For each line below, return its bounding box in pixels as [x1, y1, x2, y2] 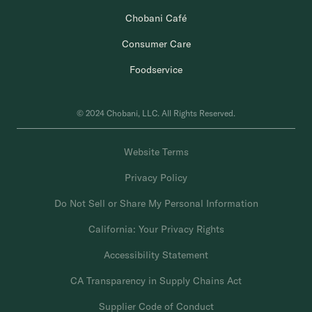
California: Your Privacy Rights [88, 223, 224, 235]
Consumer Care [121, 38, 191, 50]
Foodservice [130, 63, 182, 76]
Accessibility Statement [104, 249, 208, 261]
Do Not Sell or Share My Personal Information [54, 197, 258, 210]
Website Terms [123, 146, 189, 158]
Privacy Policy [125, 171, 187, 184]
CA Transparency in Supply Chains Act [70, 274, 242, 287]
